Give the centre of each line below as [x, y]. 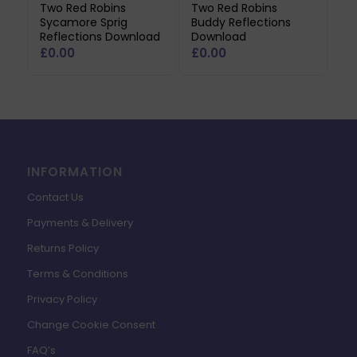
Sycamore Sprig [83, 22]
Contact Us [55, 197]
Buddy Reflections [241, 22]
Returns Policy [63, 248]
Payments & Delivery [80, 222]
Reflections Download [100, 36]
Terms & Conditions [77, 273]
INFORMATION [75, 171]
